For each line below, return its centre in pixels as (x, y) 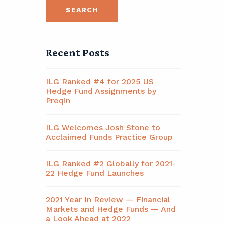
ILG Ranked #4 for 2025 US (100, 82)
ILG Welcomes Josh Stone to (103, 127)
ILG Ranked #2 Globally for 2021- (111, 163)
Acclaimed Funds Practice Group (109, 137)
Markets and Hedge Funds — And (111, 209)
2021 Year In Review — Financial (108, 200)
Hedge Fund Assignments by (101, 91)
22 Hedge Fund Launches (95, 173)
